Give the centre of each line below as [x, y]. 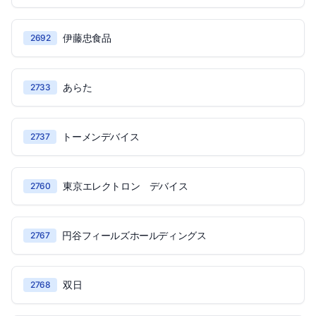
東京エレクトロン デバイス [126, 186]
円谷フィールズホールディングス [134, 235]
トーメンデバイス [101, 136]
